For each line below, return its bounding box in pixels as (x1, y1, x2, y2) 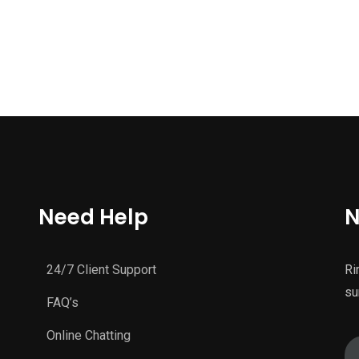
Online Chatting (46, 328, 131, 343)
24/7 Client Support (46, 262, 157, 277)
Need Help (38, 203, 149, 232)
